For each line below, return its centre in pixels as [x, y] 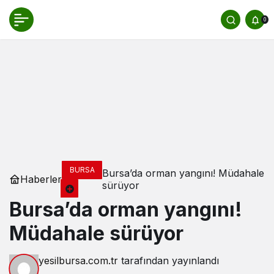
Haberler [41, 179]
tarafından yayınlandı [168, 261]
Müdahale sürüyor [96, 233]
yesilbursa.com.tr [78, 261]
